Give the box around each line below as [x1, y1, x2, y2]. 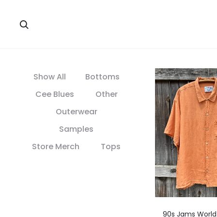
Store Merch [32, 141, 79, 152]
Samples [59, 124, 93, 135]
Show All [33, 71, 66, 82]
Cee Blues [35, 89, 74, 100]
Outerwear [55, 106, 97, 117]
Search [29, 19, 52, 29]
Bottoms [85, 71, 120, 82]
